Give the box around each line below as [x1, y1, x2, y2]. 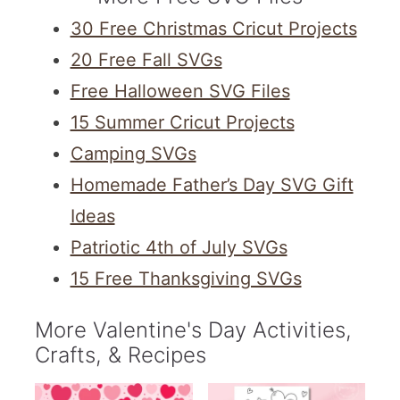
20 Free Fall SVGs [70, 49, 222, 71]
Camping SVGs [70, 143, 196, 165]
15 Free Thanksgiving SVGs [70, 268, 302, 290]
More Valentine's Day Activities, [34, 317, 352, 344]
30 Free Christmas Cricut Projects [70, 18, 357, 40]
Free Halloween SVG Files [70, 80, 290, 103]
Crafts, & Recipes [34, 342, 206, 369]
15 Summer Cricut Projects [70, 112, 295, 134]
